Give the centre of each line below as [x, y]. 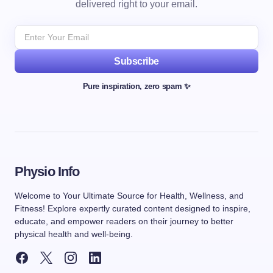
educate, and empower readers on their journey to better [124, 221]
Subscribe [136, 61]
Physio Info [47, 172]
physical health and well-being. [74, 234]
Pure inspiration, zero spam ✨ [136, 86]
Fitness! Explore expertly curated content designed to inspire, [133, 208]
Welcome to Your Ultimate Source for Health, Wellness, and [129, 196]
